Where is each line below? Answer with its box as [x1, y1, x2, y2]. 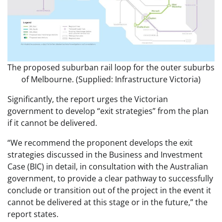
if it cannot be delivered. [7, 117, 97, 128]
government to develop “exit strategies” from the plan [7, 106, 209, 116]
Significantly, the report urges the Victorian [7, 94, 168, 105]
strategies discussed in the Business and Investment [7, 149, 203, 160]
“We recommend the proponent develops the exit [7, 137, 193, 148]
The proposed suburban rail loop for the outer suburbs [7, 62, 215, 73]
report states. [7, 209, 58, 220]
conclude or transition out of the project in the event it [7, 185, 211, 196]
